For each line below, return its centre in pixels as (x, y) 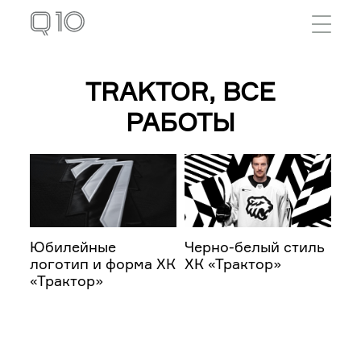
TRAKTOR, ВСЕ (180, 91)
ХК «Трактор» (233, 263)
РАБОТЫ (180, 122)
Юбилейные (73, 246)
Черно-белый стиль (255, 246)
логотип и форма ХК (103, 263)
